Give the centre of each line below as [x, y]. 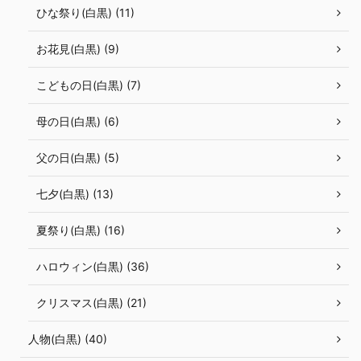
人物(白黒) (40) [68, 339]
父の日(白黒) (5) [78, 158]
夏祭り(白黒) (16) [81, 230]
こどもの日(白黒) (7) [89, 85]
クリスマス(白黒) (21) [91, 303]
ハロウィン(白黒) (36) [93, 267]
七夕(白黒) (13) [75, 194]
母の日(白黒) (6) [78, 122]
